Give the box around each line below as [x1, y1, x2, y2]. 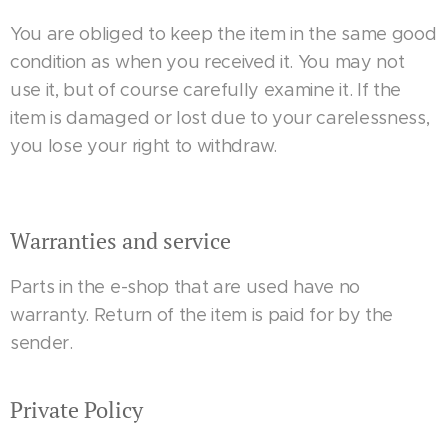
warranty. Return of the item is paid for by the [10, 304, 393, 326]
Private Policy [10, 395, 143, 424]
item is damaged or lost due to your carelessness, [10, 107, 430, 129]
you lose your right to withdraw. [10, 135, 277, 157]
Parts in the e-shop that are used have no [10, 276, 360, 298]
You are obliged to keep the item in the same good [10, 23, 437, 45]
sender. [10, 332, 78, 354]
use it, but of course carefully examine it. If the [10, 79, 401, 101]
